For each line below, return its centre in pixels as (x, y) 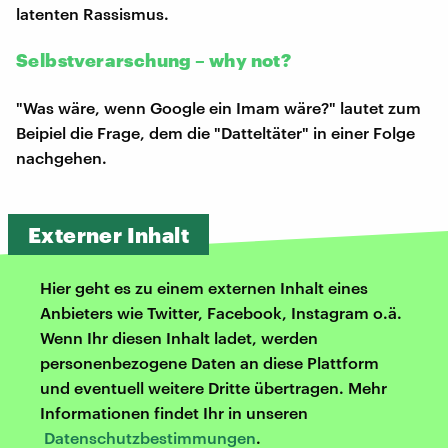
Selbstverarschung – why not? (154, 59)
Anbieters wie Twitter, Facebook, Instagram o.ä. (221, 312)
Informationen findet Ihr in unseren (174, 412)
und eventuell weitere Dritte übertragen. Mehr (213, 387)
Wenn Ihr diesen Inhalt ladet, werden (179, 337)
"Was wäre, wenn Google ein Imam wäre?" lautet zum (218, 107)
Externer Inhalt (108, 234)
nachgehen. (61, 157)
